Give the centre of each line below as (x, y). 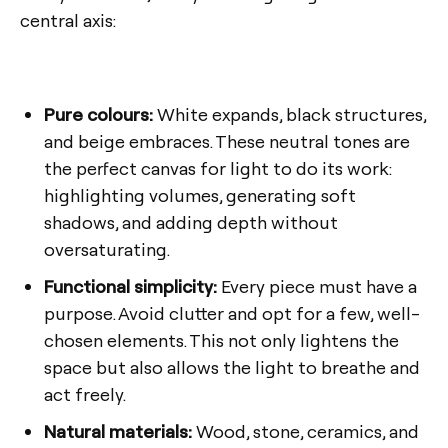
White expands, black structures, (289, 114)
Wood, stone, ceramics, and (305, 431)
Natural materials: (118, 431)
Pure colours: (98, 114)
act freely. (85, 394)
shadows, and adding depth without (191, 222)
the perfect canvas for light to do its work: (218, 168)
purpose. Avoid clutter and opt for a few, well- (232, 313)
